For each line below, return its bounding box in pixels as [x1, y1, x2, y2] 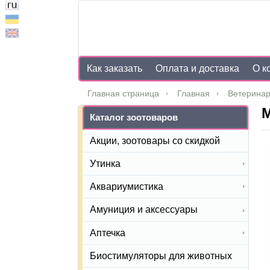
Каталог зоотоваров [90, 112, 178, 122]
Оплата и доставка [155, 63, 240, 74]
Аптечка [90, 227, 125, 238]
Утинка [90, 159, 121, 169]
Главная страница [87, 89, 159, 98]
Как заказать [87, 63, 142, 74]
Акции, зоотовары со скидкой [90, 136, 220, 146]
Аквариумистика [90, 181, 163, 192]
